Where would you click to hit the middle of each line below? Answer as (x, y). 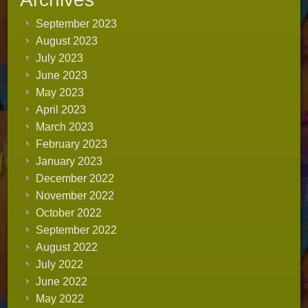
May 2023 (60, 92)
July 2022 (60, 264)
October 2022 (69, 213)
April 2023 (61, 110)
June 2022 (62, 282)
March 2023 (65, 127)
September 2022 (77, 230)
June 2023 (62, 75)
